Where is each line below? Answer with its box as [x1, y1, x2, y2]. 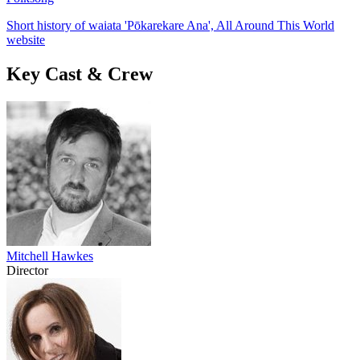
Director [6, 263, 48, 277]
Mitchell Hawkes [6, 248, 93, 263]
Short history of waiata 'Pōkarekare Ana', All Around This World [6, 18, 334, 32]
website [6, 32, 45, 47]
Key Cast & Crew [6, 63, 153, 84]
